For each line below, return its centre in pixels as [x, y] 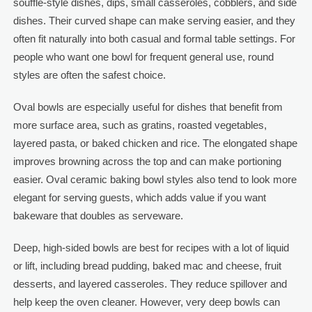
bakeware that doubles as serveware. [98, 215]
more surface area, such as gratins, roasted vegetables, [140, 125]
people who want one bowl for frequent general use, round [143, 56]
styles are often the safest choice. [89, 75]
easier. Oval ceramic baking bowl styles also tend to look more [155, 179]
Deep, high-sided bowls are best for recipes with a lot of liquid [151, 247]
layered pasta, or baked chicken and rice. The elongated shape [155, 143]
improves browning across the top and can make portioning [147, 161]
